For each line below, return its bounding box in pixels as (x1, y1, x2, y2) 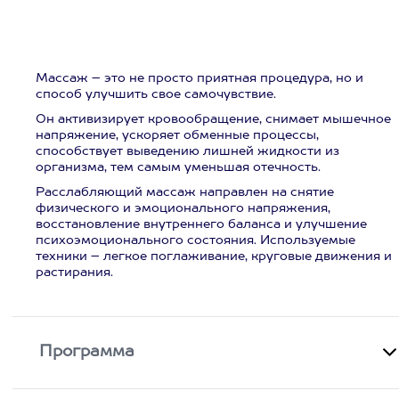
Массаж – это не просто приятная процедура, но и (36, 72, 363, 85)
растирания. (36, 266, 113, 279)
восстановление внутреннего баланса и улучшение (36, 218, 367, 231)
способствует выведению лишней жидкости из (36, 145, 339, 158)
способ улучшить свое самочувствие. (36, 88, 276, 101)
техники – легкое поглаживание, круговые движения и (36, 250, 392, 263)
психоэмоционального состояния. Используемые (36, 234, 355, 247)
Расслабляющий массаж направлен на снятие (36, 186, 334, 199)
